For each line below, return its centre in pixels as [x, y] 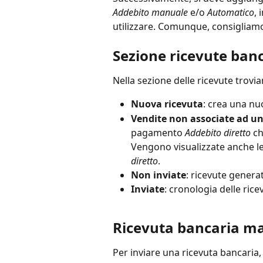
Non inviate [159, 175]
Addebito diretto [217, 132]
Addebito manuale [150, 13]
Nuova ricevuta [167, 104]
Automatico [231, 13]
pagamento [157, 132]
